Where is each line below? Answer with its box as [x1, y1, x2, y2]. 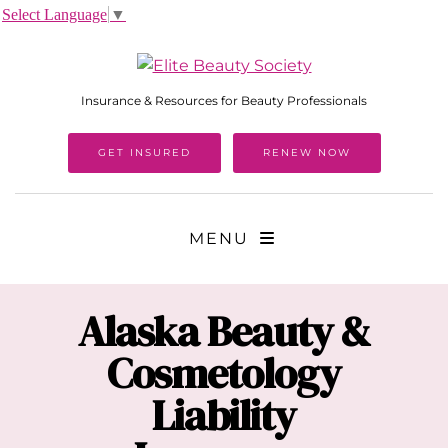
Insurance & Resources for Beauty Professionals [81, 93, 367, 109]
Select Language [2, 5, 107, 23]
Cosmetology [106, 344, 341, 403]
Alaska [77, 302, 199, 361]
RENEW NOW [262, 146, 351, 160]
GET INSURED [97, 146, 191, 160]
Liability [151, 386, 296, 445]
